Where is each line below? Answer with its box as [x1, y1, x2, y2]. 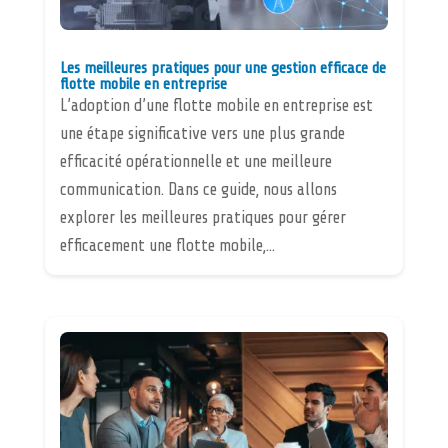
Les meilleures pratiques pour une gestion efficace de [59, 58, 386, 77]
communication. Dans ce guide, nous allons [59, 179, 337, 199]
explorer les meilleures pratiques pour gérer [59, 207, 346, 227]
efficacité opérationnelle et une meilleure [59, 151, 332, 171]
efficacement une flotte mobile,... [59, 235, 275, 255]
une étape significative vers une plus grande [59, 123, 345, 143]
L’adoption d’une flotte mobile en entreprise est [59, 95, 373, 115]
